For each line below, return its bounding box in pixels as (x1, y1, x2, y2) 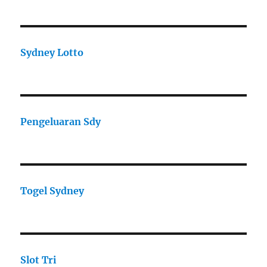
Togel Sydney (20, 185, 85, 197)
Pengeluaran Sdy (20, 116, 101, 128)
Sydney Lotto (20, 46, 84, 59)
